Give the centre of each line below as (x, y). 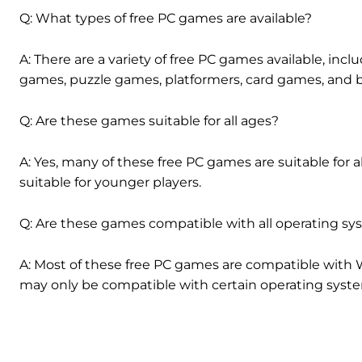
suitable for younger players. (110, 183)
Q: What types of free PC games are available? (166, 19)
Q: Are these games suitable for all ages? (149, 121)
